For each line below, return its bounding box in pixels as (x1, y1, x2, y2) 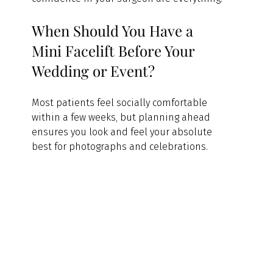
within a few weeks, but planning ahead (32, 111, 213, 123)
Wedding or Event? (32, 60, 155, 80)
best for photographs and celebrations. (32, 140, 208, 152)
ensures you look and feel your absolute (32, 126, 215, 138)
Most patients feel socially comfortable (32, 96, 210, 108)
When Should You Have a (32, 20, 197, 40)
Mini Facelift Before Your (32, 40, 199, 60)
